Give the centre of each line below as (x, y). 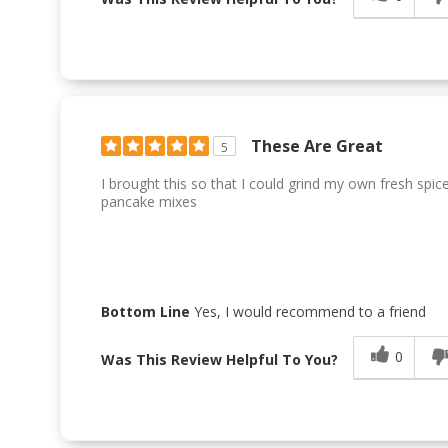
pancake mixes (149, 201)
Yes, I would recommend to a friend (308, 311)
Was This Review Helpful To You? (219, 359)
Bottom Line (145, 311)
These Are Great (317, 145)
